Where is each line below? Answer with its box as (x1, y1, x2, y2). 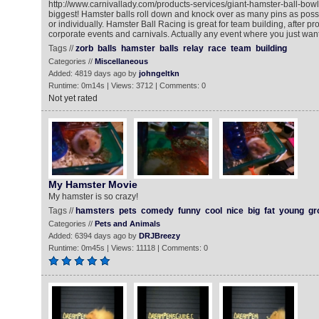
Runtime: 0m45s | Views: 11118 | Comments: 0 (48, 244, 208, 252)
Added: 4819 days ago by (48, 69, 139, 78)
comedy (140, 206, 174, 216)
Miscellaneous (94, 57, 148, 66)
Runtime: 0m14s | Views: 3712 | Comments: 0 (48, 81, 206, 90)
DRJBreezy (138, 231, 180, 240)
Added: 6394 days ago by (48, 231, 139, 240)
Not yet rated (48, 93, 98, 103)
